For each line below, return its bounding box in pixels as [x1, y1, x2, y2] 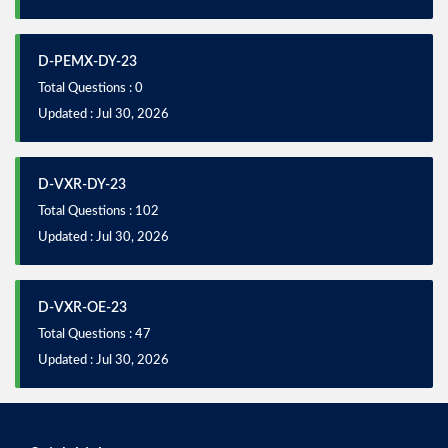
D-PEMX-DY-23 [38, 55, 137, 69]
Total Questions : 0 [38, 82, 143, 95]
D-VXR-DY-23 [38, 178, 126, 192]
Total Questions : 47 [38, 328, 151, 341]
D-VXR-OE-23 [38, 301, 127, 315]
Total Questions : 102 [38, 205, 159, 218]
